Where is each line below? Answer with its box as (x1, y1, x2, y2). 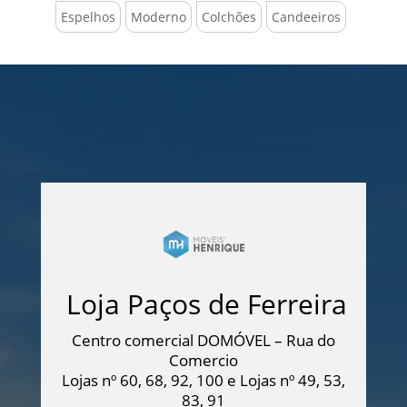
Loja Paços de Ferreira (59, 285, 348, 323)
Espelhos (61, 7, 116, 25)
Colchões (202, 7, 257, 25)
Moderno (131, 7, 187, 25)
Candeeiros (272, 7, 342, 25)
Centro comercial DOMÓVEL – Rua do (71, 330, 335, 352)
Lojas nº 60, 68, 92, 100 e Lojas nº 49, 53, (61, 370, 345, 392)
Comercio (168, 350, 238, 372)
